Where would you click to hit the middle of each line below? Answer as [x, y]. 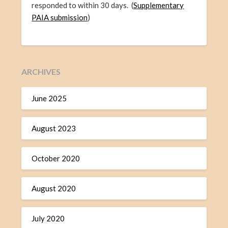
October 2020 [56, 159]
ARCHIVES [41, 71]
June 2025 [49, 98]
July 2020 [48, 219]
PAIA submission [60, 18]
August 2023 [54, 129]
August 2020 [54, 189]
